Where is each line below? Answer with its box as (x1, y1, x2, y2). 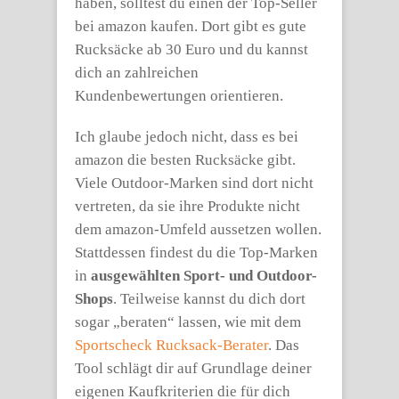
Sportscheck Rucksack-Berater (75, 337, 268, 354)
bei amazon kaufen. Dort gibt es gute (75, 18, 306, 35)
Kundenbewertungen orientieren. (75, 87, 283, 104)
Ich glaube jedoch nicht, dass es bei (75, 128, 298, 145)
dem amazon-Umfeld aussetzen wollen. (75, 221, 322, 238)
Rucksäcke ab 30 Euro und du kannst (75, 41, 308, 58)
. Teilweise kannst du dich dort (113, 290, 305, 307)
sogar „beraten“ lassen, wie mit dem (75, 313, 301, 330)
